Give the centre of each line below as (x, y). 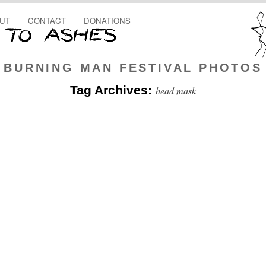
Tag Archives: (113, 90)
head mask (176, 91)
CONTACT (47, 20)
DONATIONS (107, 20)
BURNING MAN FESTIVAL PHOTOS (133, 68)
